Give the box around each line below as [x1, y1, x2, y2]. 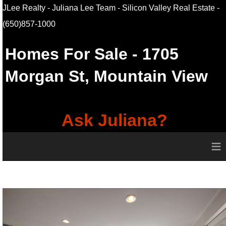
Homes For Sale [5, 45, 128, 64]
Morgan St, [5, 67, 94, 86]
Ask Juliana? [61, 111, 167, 130]
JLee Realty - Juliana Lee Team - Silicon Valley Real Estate [2, 4, 215, 12]
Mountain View [93, 67, 208, 86]
